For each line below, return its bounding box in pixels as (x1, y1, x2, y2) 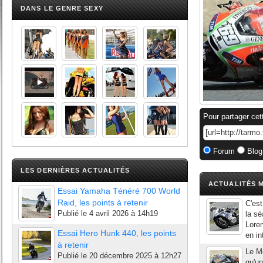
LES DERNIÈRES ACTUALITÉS (21, 167, 130, 174)
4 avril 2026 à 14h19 (89, 209, 158, 218)
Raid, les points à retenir (58, 198, 148, 207)
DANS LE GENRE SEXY (21, 5, 103, 12)
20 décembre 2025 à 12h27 (89, 251, 181, 260)
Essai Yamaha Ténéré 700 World (58, 186, 180, 195)
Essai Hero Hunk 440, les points (58, 228, 176, 238)
